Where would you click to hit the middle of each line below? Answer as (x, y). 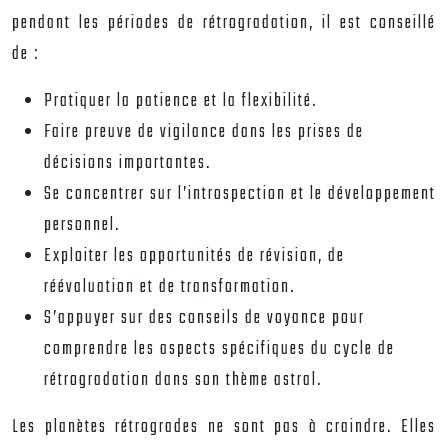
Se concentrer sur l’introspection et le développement (240, 194)
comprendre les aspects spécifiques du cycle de (219, 349)
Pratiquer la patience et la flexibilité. (180, 101)
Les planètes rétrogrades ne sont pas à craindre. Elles (224, 427)
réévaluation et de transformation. (169, 287)
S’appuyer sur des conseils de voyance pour (204, 318)
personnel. (82, 225)
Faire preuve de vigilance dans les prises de (204, 132)
